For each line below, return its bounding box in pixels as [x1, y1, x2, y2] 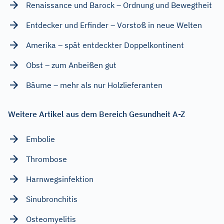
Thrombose [26, 153, 67, 164]
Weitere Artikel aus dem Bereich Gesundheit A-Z [8, 108, 185, 119]
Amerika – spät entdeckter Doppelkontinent [26, 39, 184, 50]
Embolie [26, 133, 55, 144]
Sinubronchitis [26, 193, 77, 204]
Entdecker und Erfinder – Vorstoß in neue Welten [26, 19, 202, 30]
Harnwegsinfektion [26, 173, 93, 184]
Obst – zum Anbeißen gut [26, 59, 116, 70]
